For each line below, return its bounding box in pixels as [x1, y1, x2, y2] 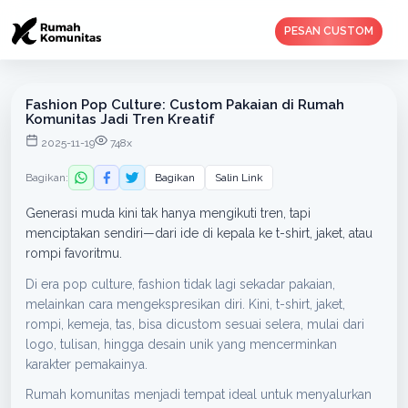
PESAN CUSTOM [284, 24, 373, 37]
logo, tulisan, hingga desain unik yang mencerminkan [25, 337, 337, 352]
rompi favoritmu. [25, 246, 122, 260]
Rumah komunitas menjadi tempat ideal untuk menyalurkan [25, 387, 372, 402]
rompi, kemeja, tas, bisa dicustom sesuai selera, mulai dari [25, 317, 364, 331]
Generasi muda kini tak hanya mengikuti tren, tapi [25, 206, 311, 220]
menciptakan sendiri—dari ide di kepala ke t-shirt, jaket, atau [25, 226, 372, 240]
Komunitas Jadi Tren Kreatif [25, 111, 215, 127]
